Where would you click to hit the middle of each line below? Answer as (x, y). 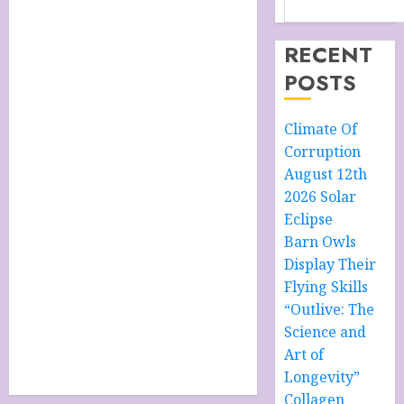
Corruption (323, 151)
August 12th (326, 174)
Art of (304, 354)
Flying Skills (326, 287)
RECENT (329, 55)
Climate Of (321, 129)
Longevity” (322, 377)
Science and (326, 332)
